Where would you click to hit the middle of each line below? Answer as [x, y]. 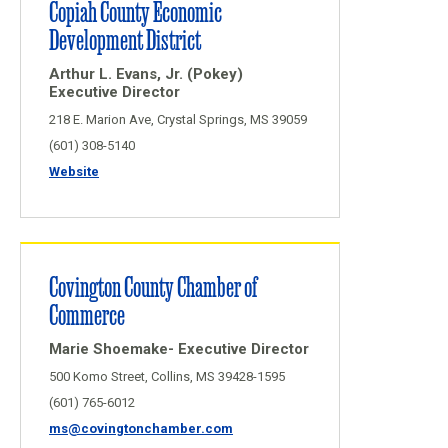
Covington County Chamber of [153, 285]
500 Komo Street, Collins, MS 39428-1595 [167, 376]
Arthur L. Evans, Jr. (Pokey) [146, 74]
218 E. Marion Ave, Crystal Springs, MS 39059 [178, 119]
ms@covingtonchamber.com [141, 428]
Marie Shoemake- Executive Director [179, 349]
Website [74, 171]
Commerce [87, 313]
